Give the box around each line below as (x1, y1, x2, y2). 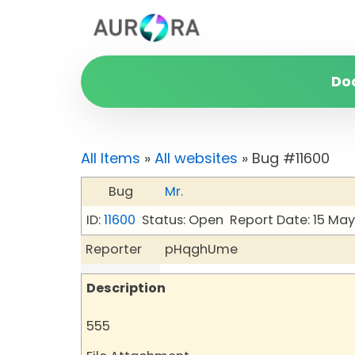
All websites (155, 148, 238, 168)
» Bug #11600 (238, 148, 330, 168)
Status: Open (142, 211, 223, 229)
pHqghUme (165, 240, 238, 258)
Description (86, 279, 166, 297)
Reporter (86, 240, 142, 258)
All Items (81, 148, 140, 168)
